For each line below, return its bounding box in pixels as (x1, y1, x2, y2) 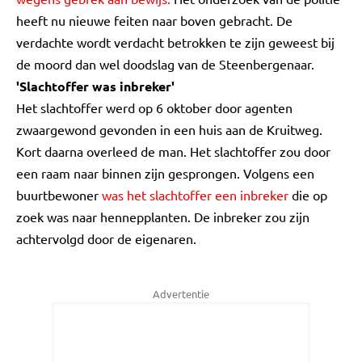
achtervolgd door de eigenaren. (16, 230, 196, 246)
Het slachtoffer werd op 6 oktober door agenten (16, 99, 293, 116)
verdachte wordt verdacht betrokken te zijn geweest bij (16, 34, 335, 50)
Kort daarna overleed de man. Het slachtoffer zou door (16, 143, 330, 159)
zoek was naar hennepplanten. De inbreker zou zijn (16, 208, 309, 225)
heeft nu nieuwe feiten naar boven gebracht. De (16, 12, 293, 28)
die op (288, 187, 327, 203)
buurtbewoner (16, 187, 102, 203)
